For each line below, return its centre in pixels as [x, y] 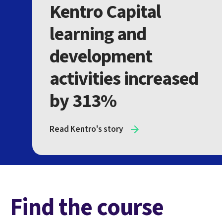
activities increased [124, 79]
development [101, 56]
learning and [98, 34]
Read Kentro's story [87, 129]
